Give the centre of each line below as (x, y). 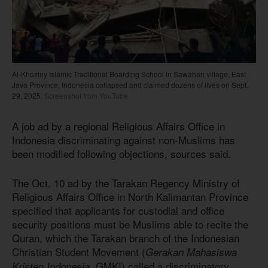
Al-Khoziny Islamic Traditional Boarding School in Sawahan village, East (129, 74)
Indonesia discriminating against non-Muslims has (124, 140)
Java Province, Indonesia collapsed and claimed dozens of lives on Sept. (130, 85)
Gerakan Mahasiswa (191, 252)
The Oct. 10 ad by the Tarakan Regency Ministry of (126, 182)
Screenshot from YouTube (85, 96)
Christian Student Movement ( (79, 251)
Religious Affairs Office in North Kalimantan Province (130, 196)
